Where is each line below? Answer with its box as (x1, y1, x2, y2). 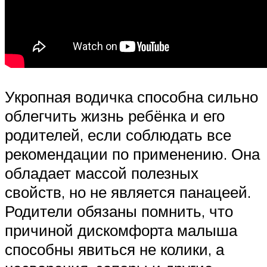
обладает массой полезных (5, 163, 198, 182)
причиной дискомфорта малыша (5, 220, 237, 240)
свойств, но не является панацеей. (5, 182, 251, 201)
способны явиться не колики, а (5, 239, 224, 259)
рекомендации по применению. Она (5, 144, 260, 163)
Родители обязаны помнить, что (5, 201, 233, 221)
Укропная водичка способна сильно (5, 86, 258, 106)
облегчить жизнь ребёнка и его (5, 105, 225, 125)
